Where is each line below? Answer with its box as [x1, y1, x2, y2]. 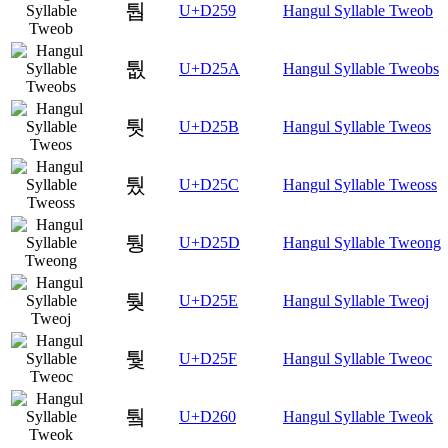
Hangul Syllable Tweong [283, 233, 441, 251]
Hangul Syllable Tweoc [283, 349, 432, 367]
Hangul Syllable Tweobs [283, 59, 439, 77]
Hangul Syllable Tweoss [283, 175, 437, 193]
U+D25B [179, 117, 239, 135]
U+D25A [179, 59, 240, 77]
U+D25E [179, 291, 238, 309]
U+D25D [179, 233, 240, 251]
